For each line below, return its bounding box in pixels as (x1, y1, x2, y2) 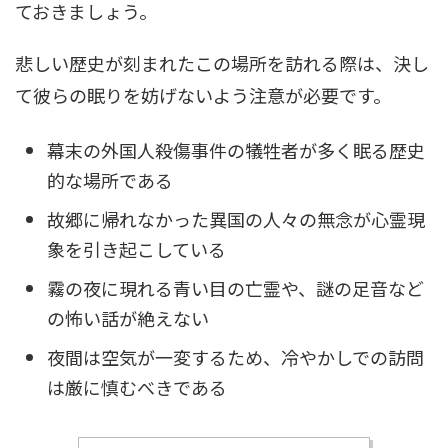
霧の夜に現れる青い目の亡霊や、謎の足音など (47, 275, 424, 302)
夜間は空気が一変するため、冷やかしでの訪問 (47, 344, 424, 371)
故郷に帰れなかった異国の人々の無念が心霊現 (47, 206, 425, 233)
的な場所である (47, 167, 173, 194)
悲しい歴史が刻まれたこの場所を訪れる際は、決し (15, 49, 429, 76)
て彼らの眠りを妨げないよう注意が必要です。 (15, 81, 391, 108)
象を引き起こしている (47, 236, 226, 263)
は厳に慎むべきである (47, 374, 227, 401)
